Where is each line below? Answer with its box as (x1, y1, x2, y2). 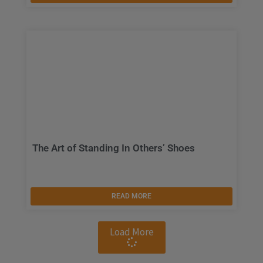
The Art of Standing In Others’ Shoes (32, 142, 195, 154)
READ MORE (112, 192, 151, 201)
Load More (109, 225, 154, 239)
